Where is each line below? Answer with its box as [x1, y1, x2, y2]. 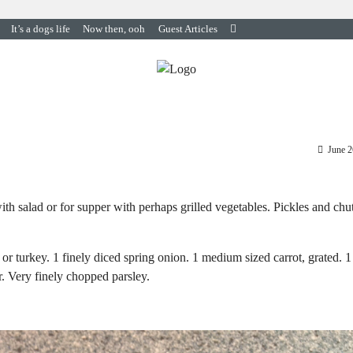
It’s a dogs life [11, 23, 71, 35]
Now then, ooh [83, 23, 146, 35]
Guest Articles [158, 23, 217, 35]
